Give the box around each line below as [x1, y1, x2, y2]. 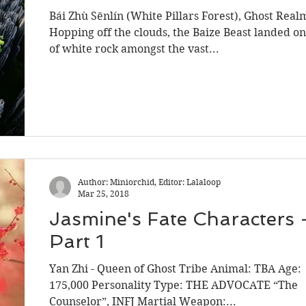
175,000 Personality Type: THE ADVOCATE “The [49, 278, 298, 292]
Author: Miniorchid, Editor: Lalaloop [78, 176, 221, 187]
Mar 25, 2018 [78, 188, 129, 199]
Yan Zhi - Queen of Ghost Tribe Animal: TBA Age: [49, 262, 301, 275]
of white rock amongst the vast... [49, 42, 219, 55]
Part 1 [49, 229, 104, 253]
